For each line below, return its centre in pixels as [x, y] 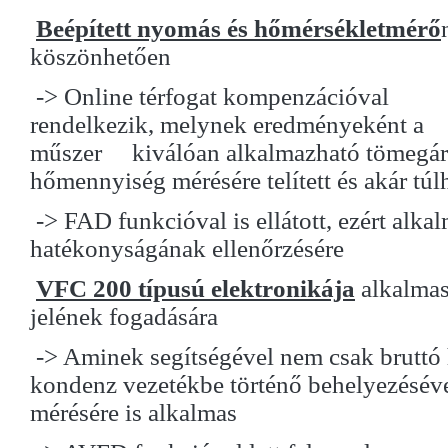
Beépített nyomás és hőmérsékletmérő [238, 28]
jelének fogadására [124, 316]
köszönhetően [100, 56]
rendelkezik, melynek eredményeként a [227, 124]
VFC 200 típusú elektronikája [195, 288]
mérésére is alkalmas [133, 412]
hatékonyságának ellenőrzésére [187, 248]
